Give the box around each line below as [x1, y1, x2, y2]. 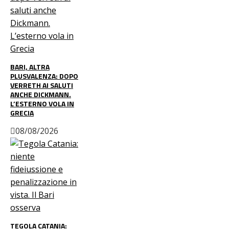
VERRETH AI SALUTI [10, 79, 73, 90]
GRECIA [10, 107, 34, 118]
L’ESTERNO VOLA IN [10, 98, 74, 109]
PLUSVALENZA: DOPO [10, 70, 78, 81]
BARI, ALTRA [10, 61, 50, 72]
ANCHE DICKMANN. [10, 88, 71, 100]
